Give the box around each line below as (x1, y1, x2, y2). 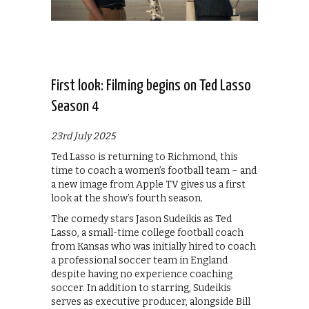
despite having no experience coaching (51, 268, 232, 280)
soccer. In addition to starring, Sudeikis (51, 281, 231, 294)
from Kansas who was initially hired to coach (51, 240, 256, 252)
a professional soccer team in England (51, 254, 228, 266)
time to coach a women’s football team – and (51, 164, 257, 177)
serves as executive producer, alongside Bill (51, 295, 250, 308)
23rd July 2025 (51, 130, 115, 142)
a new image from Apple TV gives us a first (51, 178, 246, 190)
